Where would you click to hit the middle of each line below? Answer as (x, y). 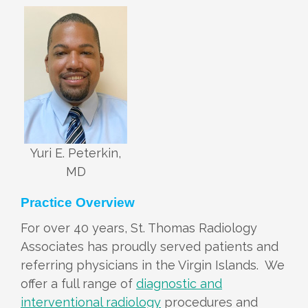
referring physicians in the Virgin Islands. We (153, 265)
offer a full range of (78, 284)
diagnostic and (179, 284)
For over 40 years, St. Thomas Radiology (139, 228)
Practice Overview (78, 203)
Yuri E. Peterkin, (76, 153)
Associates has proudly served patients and (150, 247)
